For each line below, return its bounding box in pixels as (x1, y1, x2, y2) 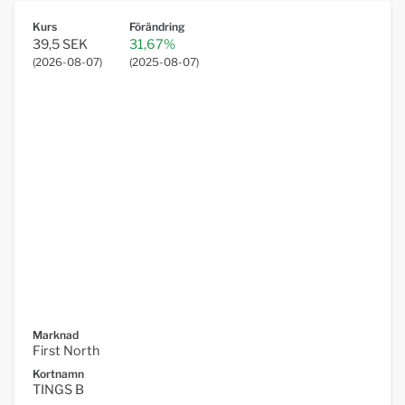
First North (33, 343, 99, 360)
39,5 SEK (33, 36, 88, 53)
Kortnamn (33, 367, 84, 381)
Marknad (33, 328, 79, 343)
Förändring (129, 20, 184, 34)
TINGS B (33, 381, 84, 399)
